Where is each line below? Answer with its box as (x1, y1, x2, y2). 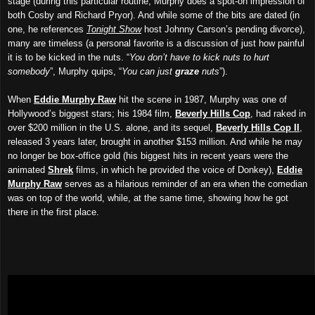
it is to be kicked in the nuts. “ (8, 51, 129, 63)
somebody (8, 65, 50, 77)
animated (8, 164, 48, 175)
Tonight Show (86, 23, 141, 34)
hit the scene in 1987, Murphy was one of (116, 94, 287, 105)
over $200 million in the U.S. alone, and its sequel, (8, 122, 216, 133)
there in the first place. (8, 206, 99, 217)
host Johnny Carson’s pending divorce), (141, 23, 305, 34)
